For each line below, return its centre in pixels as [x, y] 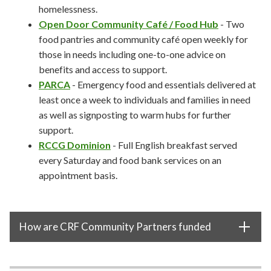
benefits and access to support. [103, 69]
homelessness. [68, 9]
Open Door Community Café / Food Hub [129, 24]
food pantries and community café [109, 39]
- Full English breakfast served [174, 145]
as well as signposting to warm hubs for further [135, 115]
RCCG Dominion [75, 145]
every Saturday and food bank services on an [130, 160]
